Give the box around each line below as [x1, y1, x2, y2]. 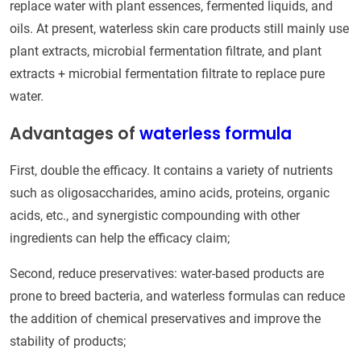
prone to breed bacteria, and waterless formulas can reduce [10, 288, 345, 304]
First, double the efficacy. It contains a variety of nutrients [10, 162, 333, 178]
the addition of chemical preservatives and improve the [10, 310, 321, 326]
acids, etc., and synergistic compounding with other [10, 207, 300, 223]
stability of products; [10, 333, 126, 349]
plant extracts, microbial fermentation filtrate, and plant [10, 43, 322, 59]
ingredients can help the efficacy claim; [10, 230, 230, 246]
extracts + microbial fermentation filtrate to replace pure [10, 65, 325, 81]
